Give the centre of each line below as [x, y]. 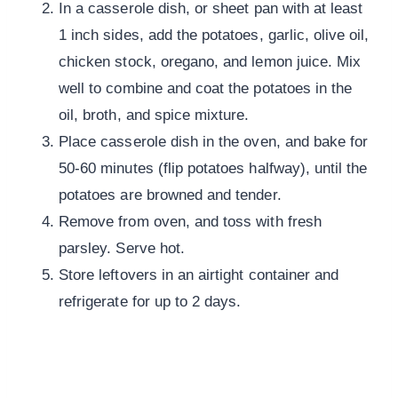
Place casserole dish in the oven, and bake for [214, 142]
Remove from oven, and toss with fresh [190, 222]
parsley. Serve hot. [122, 249]
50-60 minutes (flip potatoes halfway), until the [213, 169]
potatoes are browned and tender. [170, 195]
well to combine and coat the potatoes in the [206, 89]
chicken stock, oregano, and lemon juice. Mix [210, 62]
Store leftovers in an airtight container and [199, 275]
